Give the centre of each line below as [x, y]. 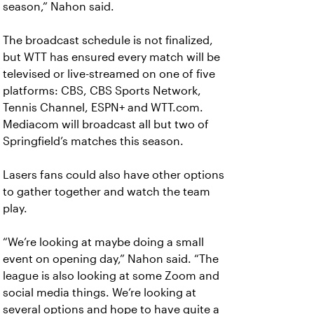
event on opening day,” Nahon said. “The [111, 259]
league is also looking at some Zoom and [111, 276]
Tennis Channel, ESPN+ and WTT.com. [103, 108]
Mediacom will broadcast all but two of [106, 124]
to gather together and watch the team [107, 192]
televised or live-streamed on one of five [109, 74]
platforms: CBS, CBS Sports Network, [102, 91]
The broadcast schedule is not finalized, [108, 40]
